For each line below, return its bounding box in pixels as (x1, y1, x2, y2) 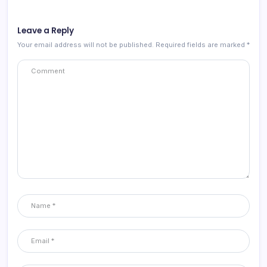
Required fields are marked (156, 40, 247, 49)
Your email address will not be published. (17, 40, 154, 49)
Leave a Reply (17, 24, 74, 36)
